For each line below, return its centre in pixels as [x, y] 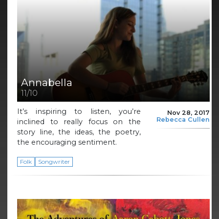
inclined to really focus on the [79, 122]
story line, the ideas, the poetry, [79, 132]
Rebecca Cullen [183, 120]
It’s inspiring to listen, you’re [79, 112]
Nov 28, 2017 [188, 113]
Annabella [47, 83]
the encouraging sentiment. [68, 142]
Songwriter [54, 162]
